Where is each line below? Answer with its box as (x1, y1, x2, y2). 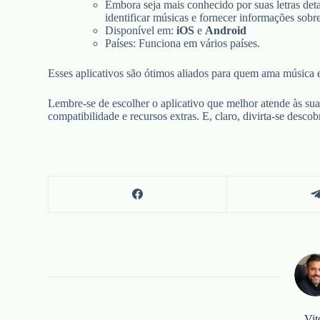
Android (205, 24, 247, 36)
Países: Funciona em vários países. (105, 36, 261, 49)
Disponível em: (105, 24, 177, 36)
